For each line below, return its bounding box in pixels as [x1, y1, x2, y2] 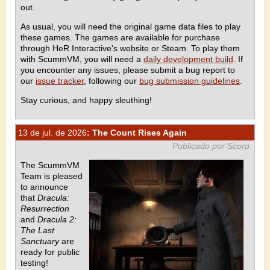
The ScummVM [20, 160, 80, 170]
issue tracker [36, 75, 84, 86]
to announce [20, 181, 68, 192]
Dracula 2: [37, 214, 77, 224]
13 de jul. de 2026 [18, 127, 87, 137]
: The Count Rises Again [87, 127, 187, 137]
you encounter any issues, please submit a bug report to [20, 64, 235, 75]
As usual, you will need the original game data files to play [20, 21, 240, 31]
